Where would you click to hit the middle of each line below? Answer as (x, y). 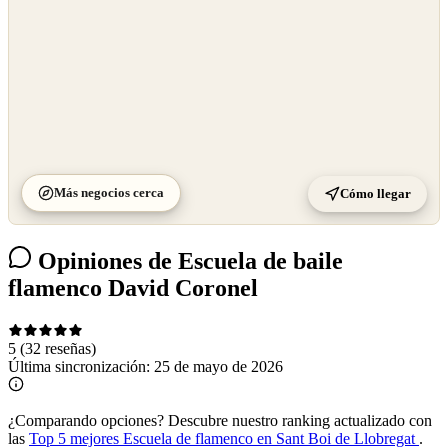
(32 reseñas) (58, 348)
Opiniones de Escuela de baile (187, 260)
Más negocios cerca (109, 192)
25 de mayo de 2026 (218, 366)
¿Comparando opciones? (86, 420)
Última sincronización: (81, 366)
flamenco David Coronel (133, 287)
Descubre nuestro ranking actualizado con (298, 420)
